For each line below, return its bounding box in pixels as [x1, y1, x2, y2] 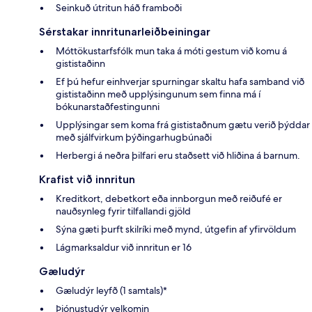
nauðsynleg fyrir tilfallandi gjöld [56, 205, 191, 218]
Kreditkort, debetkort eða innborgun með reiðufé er [56, 192, 282, 205]
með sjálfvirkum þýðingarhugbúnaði [56, 131, 212, 144]
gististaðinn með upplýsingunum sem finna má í [56, 88, 260, 101]
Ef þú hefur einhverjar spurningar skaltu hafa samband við [56, 75, 304, 88]
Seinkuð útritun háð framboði [56, 1, 182, 15]
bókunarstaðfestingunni [56, 100, 159, 114]
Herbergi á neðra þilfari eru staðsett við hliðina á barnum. [56, 149, 300, 162]
